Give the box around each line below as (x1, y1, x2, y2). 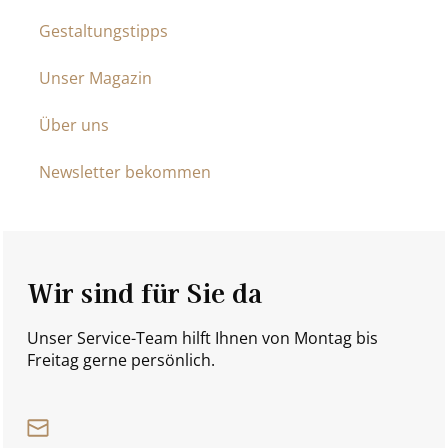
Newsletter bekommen (39, 160, 211, 183)
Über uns (39, 113, 109, 136)
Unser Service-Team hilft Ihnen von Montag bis (27, 326, 378, 349)
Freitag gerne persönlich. (27, 348, 215, 371)
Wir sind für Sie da (27, 272, 262, 310)
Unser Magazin (39, 66, 152, 89)
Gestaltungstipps (39, 19, 168, 42)
